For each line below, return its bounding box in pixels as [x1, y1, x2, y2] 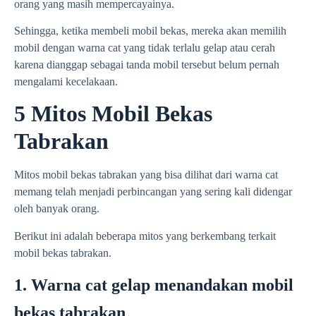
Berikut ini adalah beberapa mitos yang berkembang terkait [14, 229, 276, 242]
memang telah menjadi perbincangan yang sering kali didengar [14, 186, 292, 198]
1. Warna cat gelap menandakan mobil [14, 276, 293, 295]
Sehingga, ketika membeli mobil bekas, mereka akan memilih [14, 24, 286, 37]
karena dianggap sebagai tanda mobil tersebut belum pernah [14, 58, 279, 71]
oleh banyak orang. [14, 202, 99, 215]
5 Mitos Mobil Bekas [14, 101, 212, 127]
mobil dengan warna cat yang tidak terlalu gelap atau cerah [14, 41, 275, 54]
